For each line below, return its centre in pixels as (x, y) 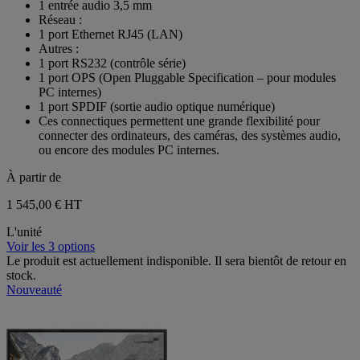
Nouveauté (34, 289)
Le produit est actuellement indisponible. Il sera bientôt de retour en (176, 260)
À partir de (34, 177)
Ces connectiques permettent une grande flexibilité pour (179, 121)
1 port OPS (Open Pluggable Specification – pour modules (187, 77)
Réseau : (60, 19)
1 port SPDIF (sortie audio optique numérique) (157, 106)
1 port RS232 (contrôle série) (112, 63)
